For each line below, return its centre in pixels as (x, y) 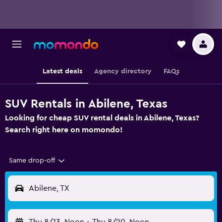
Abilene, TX (49, 188)
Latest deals (62, 71)
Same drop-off (32, 161)
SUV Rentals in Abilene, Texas (86, 104)
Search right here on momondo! (64, 130)
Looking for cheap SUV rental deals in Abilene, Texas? (102, 118)
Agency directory (123, 71)
